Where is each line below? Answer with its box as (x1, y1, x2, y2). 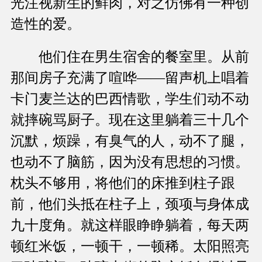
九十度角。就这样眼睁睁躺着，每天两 (11, 218, 249, 233)
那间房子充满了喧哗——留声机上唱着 (11, 70, 249, 86)
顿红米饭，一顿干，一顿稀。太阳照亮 (11, 239, 249, 254)
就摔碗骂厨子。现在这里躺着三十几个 (11, 112, 249, 128)
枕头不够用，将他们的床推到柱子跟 (11, 175, 235, 191)
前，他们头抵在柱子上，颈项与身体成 (11, 196, 249, 212)
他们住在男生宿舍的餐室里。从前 (11, 49, 249, 65)
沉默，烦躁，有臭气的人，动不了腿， (11, 133, 249, 149)
